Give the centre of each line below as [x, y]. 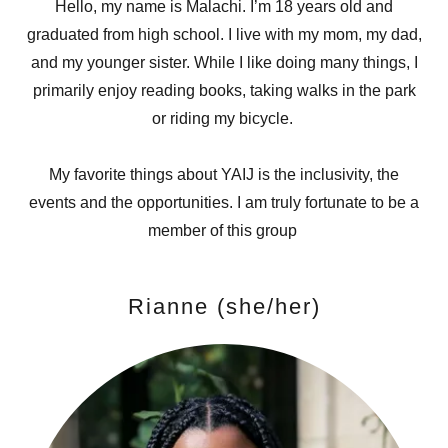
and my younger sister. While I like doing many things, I [224, 62]
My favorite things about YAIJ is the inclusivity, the [224, 174]
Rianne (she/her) [224, 306]
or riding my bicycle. [224, 118]
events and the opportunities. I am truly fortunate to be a [224, 202]
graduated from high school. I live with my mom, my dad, [224, 34]
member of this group [224, 230]
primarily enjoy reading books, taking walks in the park [224, 90]
